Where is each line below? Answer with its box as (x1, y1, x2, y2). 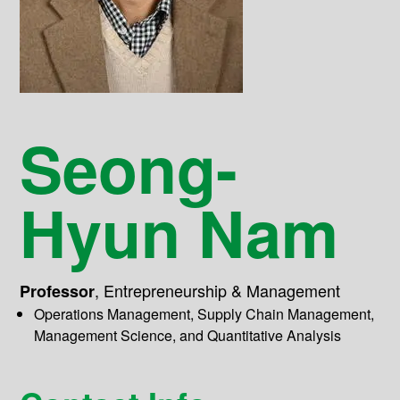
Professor (20, 279, 96, 303)
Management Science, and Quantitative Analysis (34, 325, 342, 346)
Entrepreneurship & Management (104, 279, 341, 302)
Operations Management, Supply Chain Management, (34, 304, 375, 324)
